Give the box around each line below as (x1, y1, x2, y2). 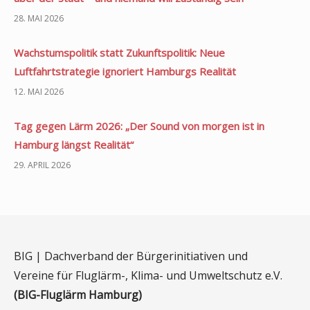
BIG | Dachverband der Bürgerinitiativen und (14, 248, 248, 264)
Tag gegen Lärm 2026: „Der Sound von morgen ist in (14, 118, 264, 133)
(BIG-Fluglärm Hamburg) (14, 286, 142, 302)
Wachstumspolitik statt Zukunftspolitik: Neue (14, 45, 225, 60)
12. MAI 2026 (14, 85, 64, 98)
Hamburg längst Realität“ (14, 137, 134, 152)
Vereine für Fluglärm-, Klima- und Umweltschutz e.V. (14, 267, 282, 283)
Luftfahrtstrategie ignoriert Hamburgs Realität (14, 64, 236, 78)
